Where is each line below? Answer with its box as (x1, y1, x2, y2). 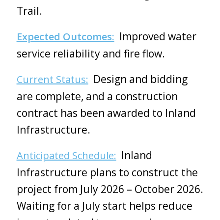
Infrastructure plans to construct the (16, 165, 198, 179)
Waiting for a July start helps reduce (16, 198, 192, 213)
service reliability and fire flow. (16, 46, 165, 60)
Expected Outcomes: (16, 29, 114, 43)
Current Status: (16, 72, 88, 86)
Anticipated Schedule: (16, 148, 116, 162)
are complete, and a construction (16, 89, 178, 103)
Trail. (16, 4, 42, 18)
